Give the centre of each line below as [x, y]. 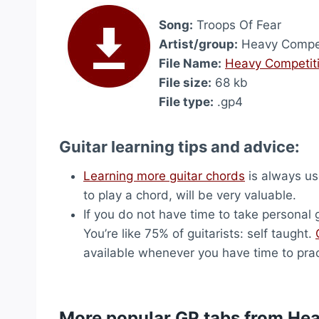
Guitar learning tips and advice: [179, 147]
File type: [186, 102]
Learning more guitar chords [164, 176]
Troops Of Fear [237, 25]
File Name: [190, 63]
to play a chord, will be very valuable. [190, 195]
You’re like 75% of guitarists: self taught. [199, 234]
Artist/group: [198, 44]
